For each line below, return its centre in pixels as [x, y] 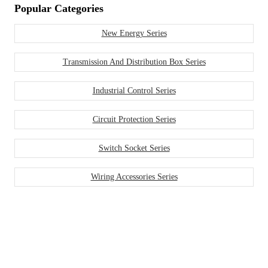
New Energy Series [134, 33]
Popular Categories [59, 8]
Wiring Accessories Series [134, 176]
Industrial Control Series [134, 90]
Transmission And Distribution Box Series [134, 62]
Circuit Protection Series [134, 119]
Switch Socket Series [134, 148]
